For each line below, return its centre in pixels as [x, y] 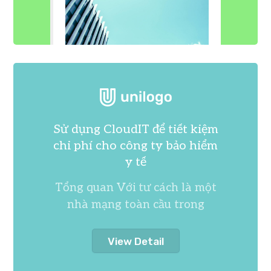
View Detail [135, 242]
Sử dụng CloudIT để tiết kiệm [135, 130]
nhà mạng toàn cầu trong [135, 205]
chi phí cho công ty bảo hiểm [135, 146]
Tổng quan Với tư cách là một [135, 188]
